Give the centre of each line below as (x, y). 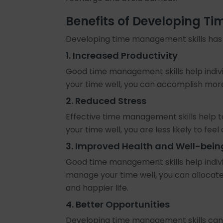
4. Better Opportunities (118, 204)
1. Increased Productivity (122, 56)
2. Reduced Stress (106, 101)
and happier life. (97, 188)
